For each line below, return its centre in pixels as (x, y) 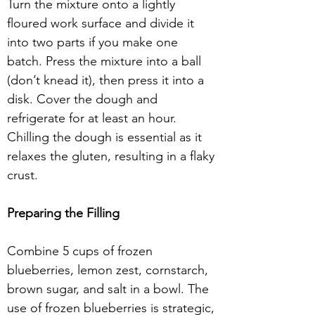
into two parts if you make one (94, 42)
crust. (24, 175)
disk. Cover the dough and (84, 99)
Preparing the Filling (63, 213)
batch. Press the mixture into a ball (106, 61)
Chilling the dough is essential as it (106, 137)
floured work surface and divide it (102, 23)
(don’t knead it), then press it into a (107, 80)
